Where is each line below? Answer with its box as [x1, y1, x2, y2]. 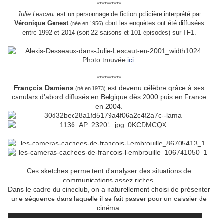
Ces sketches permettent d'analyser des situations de [27, 167, 191, 175]
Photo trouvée [82, 56, 127, 64]
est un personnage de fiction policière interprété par [54, 10, 201, 18]
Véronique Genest [14, 19, 68, 27]
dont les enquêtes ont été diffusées [103, 19, 204, 27]
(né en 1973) [75, 85, 106, 91]
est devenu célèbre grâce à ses [106, 84, 204, 92]
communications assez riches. [63, 176, 155, 184]
